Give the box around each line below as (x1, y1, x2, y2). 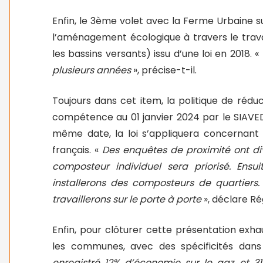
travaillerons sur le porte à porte (52, 193, 204, 206)
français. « (52, 143, 102, 157)
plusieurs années (52, 63, 133, 77)
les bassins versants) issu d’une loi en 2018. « (52, 47, 259, 60)
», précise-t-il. (133, 63, 197, 77)
